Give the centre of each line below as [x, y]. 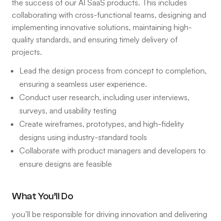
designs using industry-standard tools [83, 137]
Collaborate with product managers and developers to [112, 150]
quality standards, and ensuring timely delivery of [95, 39]
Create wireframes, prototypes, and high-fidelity [102, 124]
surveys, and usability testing [68, 110]
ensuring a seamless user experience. [83, 84]
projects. [27, 52]
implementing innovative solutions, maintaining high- [102, 27]
